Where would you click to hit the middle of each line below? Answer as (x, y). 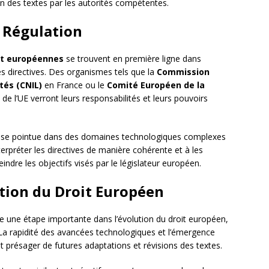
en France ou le (74, 85)
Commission (183, 72)
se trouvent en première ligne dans (132, 59)
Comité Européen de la (156, 85)
